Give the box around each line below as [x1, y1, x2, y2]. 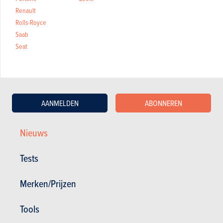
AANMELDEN [41, 98, 79, 109]
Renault [15, 5, 36, 15]
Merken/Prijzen [20, 176, 76, 191]
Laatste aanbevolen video [50, 149, 173, 167]
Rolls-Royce [15, 17, 46, 27]
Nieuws [20, 125, 48, 140]
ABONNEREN [144, 98, 182, 109]
